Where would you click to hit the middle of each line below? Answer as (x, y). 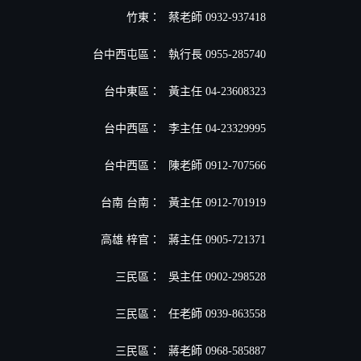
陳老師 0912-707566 (217, 165)
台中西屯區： (127, 54)
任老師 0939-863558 (217, 313)
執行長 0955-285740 (217, 54)
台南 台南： (131, 202)
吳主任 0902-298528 (217, 276)
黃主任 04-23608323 (217, 91)
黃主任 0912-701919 (217, 202)
